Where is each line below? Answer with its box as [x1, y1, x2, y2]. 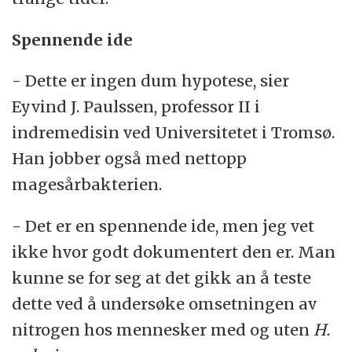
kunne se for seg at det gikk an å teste [12, 268, 312, 288]
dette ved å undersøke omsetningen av [12, 294, 317, 314]
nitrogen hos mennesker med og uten [12, 320, 314, 340]
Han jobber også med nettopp [12, 148, 247, 169]
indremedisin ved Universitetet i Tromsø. [12, 123, 335, 143]
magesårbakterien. [12, 174, 163, 195]
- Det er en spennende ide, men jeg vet [12, 216, 315, 236]
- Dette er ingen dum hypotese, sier [12, 71, 290, 91]
